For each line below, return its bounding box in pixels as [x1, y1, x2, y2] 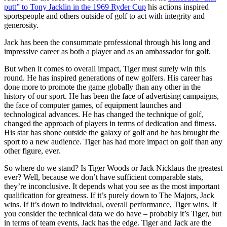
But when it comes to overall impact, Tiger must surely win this [4, 64, 206, 73]
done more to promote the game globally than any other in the [4, 83, 201, 92]
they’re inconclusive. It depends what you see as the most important [4, 182, 219, 191]
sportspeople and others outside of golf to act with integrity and [4, 12, 205, 21]
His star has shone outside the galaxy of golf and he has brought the [4, 128, 219, 137]
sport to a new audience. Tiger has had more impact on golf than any [4, 137, 222, 146]
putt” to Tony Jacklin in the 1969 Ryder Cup [4, 3, 146, 12]
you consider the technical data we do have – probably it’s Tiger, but [4, 209, 221, 218]
